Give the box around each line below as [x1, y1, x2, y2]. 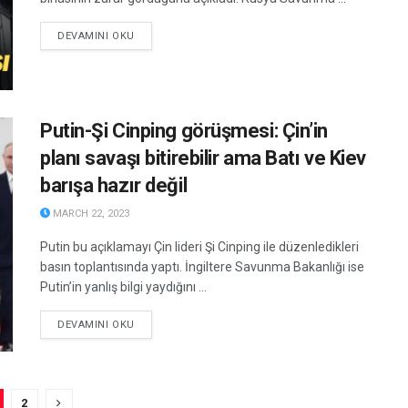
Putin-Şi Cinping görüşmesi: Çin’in [40, 119, 329, 143]
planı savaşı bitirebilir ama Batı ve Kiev [40, 147, 366, 170]
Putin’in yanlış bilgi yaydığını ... [40, 280, 207, 295]
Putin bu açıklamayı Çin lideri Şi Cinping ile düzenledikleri [40, 240, 359, 255]
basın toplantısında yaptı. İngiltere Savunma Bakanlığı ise [40, 260, 364, 275]
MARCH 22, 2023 [50, 208, 129, 220]
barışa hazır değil [40, 174, 188, 198]
